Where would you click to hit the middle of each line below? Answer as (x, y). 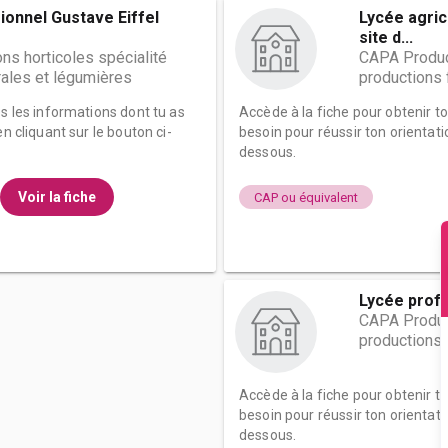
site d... (386, 37)
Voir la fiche (57, 197)
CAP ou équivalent (306, 197)
